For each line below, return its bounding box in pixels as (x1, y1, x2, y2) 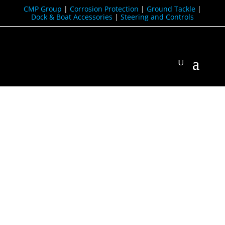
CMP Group (23, 4, 62, 14)
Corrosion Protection (69, 4, 139, 14)
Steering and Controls (120, 12, 194, 22)
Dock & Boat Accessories (31, 12, 113, 22)
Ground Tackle (146, 4, 195, 14)
